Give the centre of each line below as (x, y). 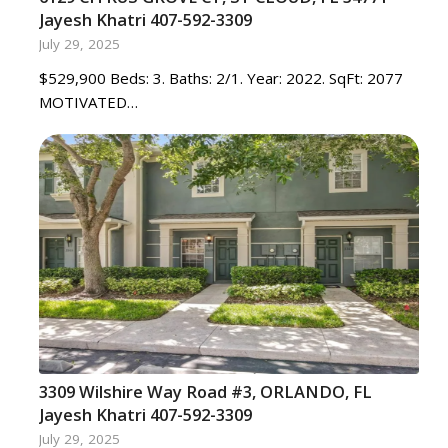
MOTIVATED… (88, 102)
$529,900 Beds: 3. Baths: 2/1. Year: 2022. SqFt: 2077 (220, 78)
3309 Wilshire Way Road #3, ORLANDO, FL (205, 391)
